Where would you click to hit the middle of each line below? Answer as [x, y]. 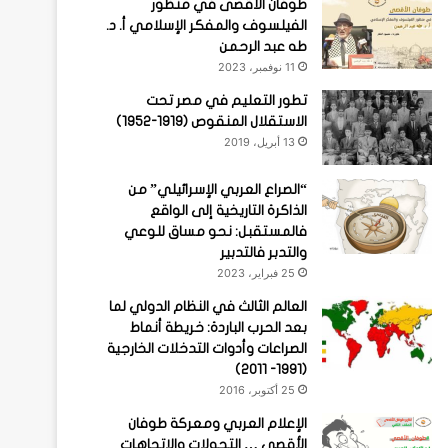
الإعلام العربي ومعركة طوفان [217, 424]
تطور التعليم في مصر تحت [226, 101]
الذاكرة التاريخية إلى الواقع [228, 211]
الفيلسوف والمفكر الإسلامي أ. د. [206, 26]
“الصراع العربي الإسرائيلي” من [217, 190]
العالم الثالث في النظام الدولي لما [207, 307]
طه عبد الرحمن [262, 47]
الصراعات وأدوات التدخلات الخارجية [206, 349]
